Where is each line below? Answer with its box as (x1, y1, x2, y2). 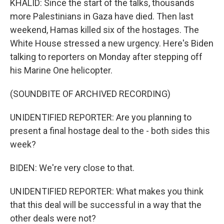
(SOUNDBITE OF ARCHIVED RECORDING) (10, 88, 170, 99)
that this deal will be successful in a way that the (10, 199, 201, 210)
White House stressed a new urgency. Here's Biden (10, 38, 213, 48)
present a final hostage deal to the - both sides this (10, 125, 210, 136)
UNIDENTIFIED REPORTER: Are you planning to (10, 112, 191, 122)
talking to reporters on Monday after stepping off (10, 51, 202, 62)
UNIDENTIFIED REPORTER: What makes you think (10, 186, 203, 196)
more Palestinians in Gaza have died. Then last (10, 11, 193, 21)
